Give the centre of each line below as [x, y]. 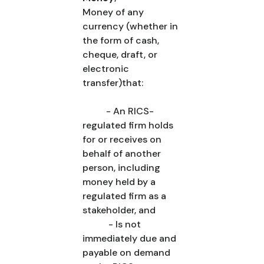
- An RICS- [118, 111]
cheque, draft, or [120, 55]
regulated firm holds [128, 125]
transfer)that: [113, 83]
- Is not [112, 224]
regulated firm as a [124, 196]
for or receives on [122, 139]
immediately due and [129, 238]
